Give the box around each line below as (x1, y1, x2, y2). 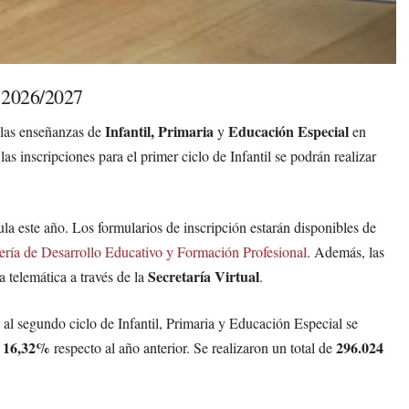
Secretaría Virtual (148, 266, 259, 288)
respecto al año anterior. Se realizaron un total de (50, 338, 336, 358)
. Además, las (307, 242, 384, 262)
